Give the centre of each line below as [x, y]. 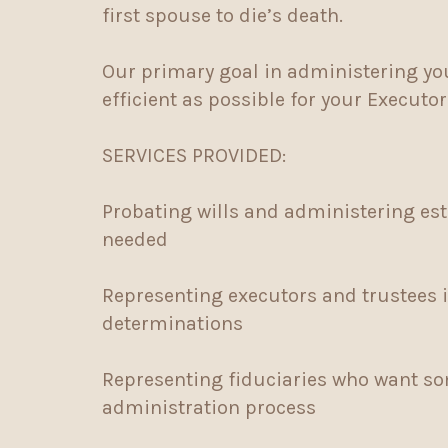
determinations [172, 323]
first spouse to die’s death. [230, 15]
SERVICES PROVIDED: [194, 155]
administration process [209, 407]
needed [135, 239]
